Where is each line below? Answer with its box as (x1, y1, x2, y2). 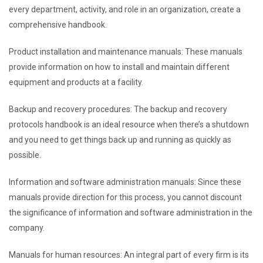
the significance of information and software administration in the (9, 208, 252, 217)
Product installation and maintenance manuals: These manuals (9, 47, 242, 56)
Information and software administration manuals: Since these (9, 177, 241, 187)
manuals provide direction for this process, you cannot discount (9, 193, 242, 202)
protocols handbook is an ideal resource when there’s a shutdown (9, 120, 249, 129)
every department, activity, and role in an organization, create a (9, 5, 241, 14)
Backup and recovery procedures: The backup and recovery (9, 104, 227, 114)
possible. (9, 150, 41, 160)
